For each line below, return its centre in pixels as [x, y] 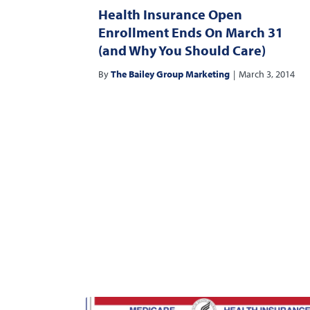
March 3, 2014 [267, 74]
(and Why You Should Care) [182, 50]
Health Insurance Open [170, 14]
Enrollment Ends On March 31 [191, 32]
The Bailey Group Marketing [170, 74]
